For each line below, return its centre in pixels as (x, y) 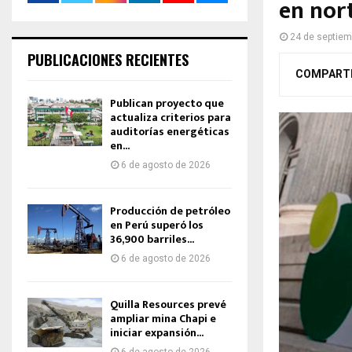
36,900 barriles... (152, 239)
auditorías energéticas (170, 132)
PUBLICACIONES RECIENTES (108, 60)
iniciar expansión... (157, 333)
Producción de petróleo (170, 211)
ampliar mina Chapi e (163, 319)
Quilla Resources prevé (168, 304)
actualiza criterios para (170, 117)
